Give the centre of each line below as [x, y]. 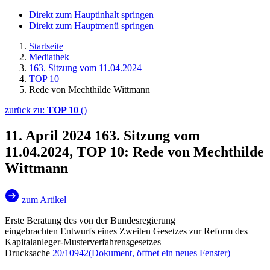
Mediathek [49, 57]
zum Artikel [44, 199]
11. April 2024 [50, 135]
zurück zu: [26, 110]
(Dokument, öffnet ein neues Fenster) [159, 253]
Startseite [46, 46]
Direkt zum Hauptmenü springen [91, 26]
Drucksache [29, 253]
